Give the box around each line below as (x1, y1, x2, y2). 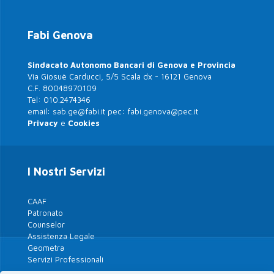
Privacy (28, 118, 58, 128)
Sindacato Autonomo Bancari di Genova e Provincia (28, 60, 235, 70)
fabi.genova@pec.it (127, 106, 198, 117)
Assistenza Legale (28, 231, 95, 242)
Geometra (28, 243, 64, 253)
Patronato (28, 208, 63, 218)
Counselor (28, 220, 65, 230)
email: (28, 106, 53, 117)
